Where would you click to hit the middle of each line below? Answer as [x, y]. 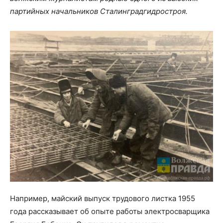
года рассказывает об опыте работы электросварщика [110, 211]
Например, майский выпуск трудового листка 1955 [103, 198]
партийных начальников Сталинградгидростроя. [99, 11]
